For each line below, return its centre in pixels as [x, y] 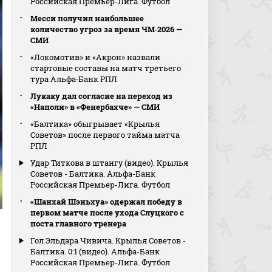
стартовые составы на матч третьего [106, 68]
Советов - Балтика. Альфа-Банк [93, 174]
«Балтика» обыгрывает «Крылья [95, 124]
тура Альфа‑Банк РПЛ [74, 79]
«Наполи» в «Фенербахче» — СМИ [95, 107]
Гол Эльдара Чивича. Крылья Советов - [108, 240]
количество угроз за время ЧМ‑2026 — [107, 29]
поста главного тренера [79, 223]
